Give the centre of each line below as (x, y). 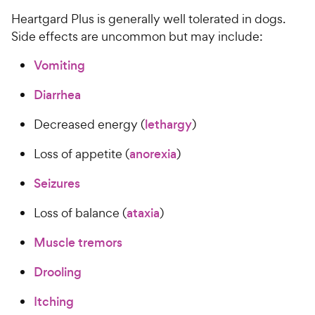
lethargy (168, 125)
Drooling (58, 272)
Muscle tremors (78, 243)
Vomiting (59, 66)
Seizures (57, 184)
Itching (54, 302)
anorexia (153, 154)
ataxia (143, 213)
